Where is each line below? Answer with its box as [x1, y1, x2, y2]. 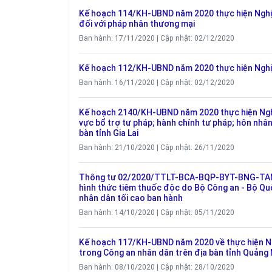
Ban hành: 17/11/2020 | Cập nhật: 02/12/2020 [79, 34, 234, 42]
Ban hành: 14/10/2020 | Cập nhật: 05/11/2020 [79, 208, 234, 217]
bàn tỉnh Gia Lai [79, 128, 138, 138]
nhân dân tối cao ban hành [79, 193, 183, 203]
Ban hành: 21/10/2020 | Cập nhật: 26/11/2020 [79, 143, 234, 152]
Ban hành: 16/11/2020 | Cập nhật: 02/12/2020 [79, 78, 234, 87]
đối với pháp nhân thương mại [79, 19, 195, 29]
